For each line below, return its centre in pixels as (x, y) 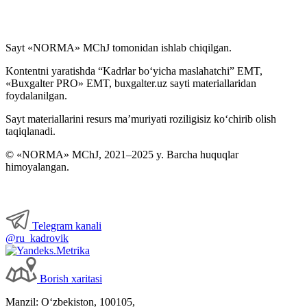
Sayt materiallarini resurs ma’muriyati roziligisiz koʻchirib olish (141, 119)
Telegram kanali (65, 225)
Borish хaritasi (71, 278)
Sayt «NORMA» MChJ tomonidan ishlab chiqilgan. (119, 47)
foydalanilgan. (36, 95)
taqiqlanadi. (30, 131)
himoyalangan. (37, 167)
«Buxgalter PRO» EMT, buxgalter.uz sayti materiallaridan (131, 83)
